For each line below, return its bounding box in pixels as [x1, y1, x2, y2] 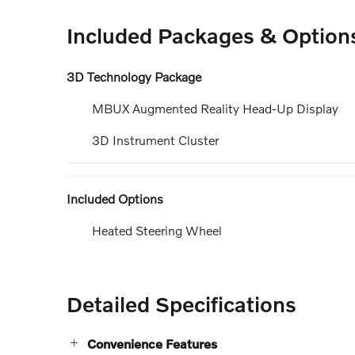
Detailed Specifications [67, 292, 296, 317]
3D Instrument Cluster [92, 132, 219, 148]
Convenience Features [87, 336, 217, 352]
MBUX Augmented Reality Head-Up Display [92, 101, 338, 116]
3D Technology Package [67, 69, 201, 85]
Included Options [67, 191, 163, 207]
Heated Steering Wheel [92, 223, 222, 239]
